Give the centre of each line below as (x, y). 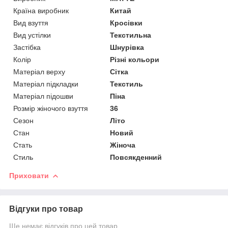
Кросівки (126, 23)
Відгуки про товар (46, 209)
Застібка (27, 47)
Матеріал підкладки (46, 84)
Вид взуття (31, 23)
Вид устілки (32, 35)
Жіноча (123, 145)
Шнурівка (127, 47)
